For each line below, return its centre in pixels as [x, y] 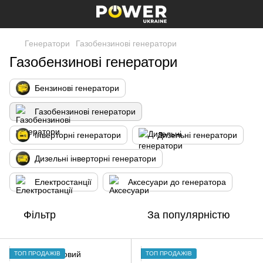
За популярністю [189, 215]
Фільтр [40, 215]
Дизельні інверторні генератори [95, 159]
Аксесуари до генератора [177, 182]
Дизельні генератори [197, 135]
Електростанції [63, 182]
